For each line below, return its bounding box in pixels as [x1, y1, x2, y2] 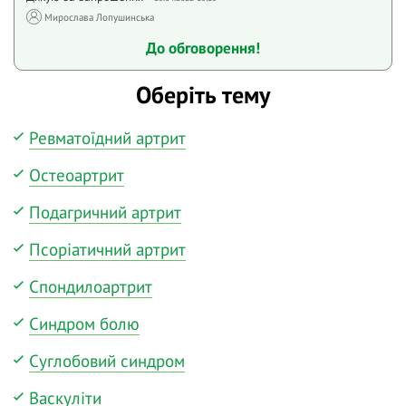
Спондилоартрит [29, 275, 152, 297]
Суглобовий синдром [29, 349, 185, 372]
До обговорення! [146, 37, 260, 58]
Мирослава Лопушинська [44, 10, 154, 24]
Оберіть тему [136, 80, 270, 111]
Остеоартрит [29, 163, 124, 186]
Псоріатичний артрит [29, 237, 186, 260]
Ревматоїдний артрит [29, 126, 186, 149]
